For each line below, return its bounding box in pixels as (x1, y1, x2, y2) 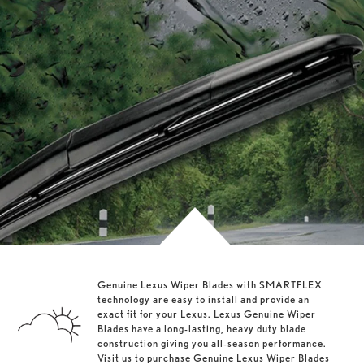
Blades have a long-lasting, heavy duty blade (97, 322, 306, 335)
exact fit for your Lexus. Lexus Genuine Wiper (97, 307, 316, 320)
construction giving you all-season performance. (97, 336, 327, 349)
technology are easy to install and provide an (97, 292, 310, 305)
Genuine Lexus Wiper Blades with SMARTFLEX (97, 278, 323, 291)
